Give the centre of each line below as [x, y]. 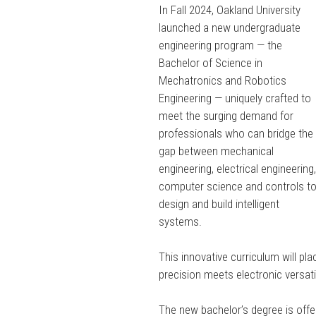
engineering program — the [221, 45]
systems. [181, 221]
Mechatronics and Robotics [223, 80]
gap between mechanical [217, 151]
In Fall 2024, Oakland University [230, 10]
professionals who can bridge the [236, 133]
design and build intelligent [219, 203]
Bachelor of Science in [211, 62]
